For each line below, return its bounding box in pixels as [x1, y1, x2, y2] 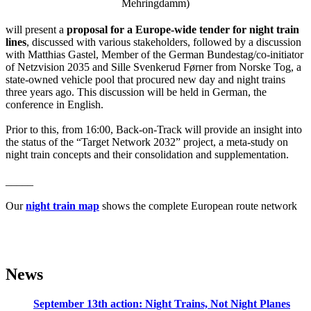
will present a [6, 24, 67, 35]
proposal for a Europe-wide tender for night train [67, 24, 299, 35]
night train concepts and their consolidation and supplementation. [6, 149, 289, 160]
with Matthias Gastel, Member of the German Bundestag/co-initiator [6, 49, 303, 60]
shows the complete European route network [99, 200, 297, 212]
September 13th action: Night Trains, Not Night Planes [33, 298, 290, 310]
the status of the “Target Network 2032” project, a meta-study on [6, 136, 288, 148]
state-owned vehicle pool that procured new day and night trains [6, 74, 285, 85]
